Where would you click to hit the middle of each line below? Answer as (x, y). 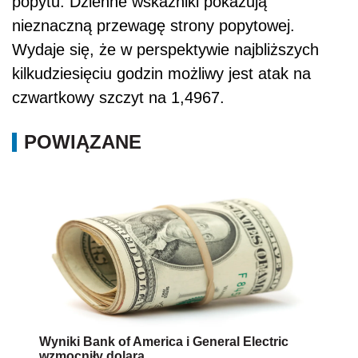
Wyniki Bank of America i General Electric (164, 342)
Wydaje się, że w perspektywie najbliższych (165, 50)
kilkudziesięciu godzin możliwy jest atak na (161, 74)
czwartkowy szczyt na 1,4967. (118, 98)
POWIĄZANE (83, 142)
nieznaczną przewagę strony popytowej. (153, 26)
